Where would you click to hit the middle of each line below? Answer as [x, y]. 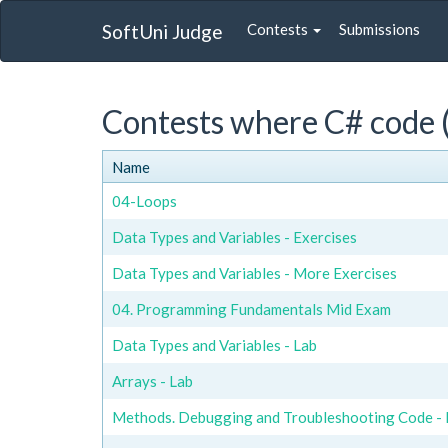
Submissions [379, 29]
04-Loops [144, 200]
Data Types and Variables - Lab [214, 344]
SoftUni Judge [162, 31]
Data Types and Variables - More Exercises [254, 272]
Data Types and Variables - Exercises [234, 236]
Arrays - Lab [152, 380]
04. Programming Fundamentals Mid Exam [251, 308]
